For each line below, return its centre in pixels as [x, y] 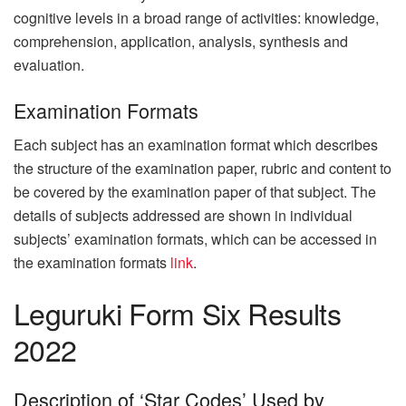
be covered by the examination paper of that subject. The [195, 192]
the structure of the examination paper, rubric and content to [203, 169]
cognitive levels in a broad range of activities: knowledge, [196, 18]
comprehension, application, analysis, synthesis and [181, 41]
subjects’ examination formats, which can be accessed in [195, 239]
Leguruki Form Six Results [177, 312]
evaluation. [49, 65]
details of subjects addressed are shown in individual [183, 216]
